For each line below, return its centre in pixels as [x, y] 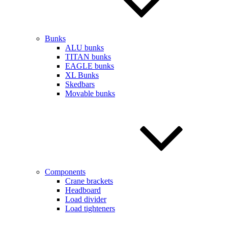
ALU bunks [84, 48]
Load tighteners [90, 208]
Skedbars [80, 84]
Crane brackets [89, 181]
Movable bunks [90, 93]
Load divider [86, 199]
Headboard [83, 190]
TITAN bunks [88, 57]
